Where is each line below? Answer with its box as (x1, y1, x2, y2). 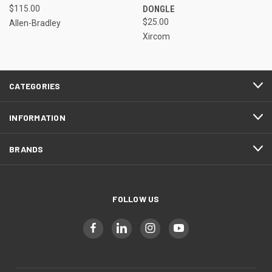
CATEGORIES (9, 80, 61, 91)
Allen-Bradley (9, 18, 61, 28)
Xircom (142, 31, 170, 41)
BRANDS (9, 143, 44, 154)
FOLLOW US (112, 193, 160, 204)
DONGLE (142, 3, 175, 15)
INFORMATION (9, 112, 66, 123)
